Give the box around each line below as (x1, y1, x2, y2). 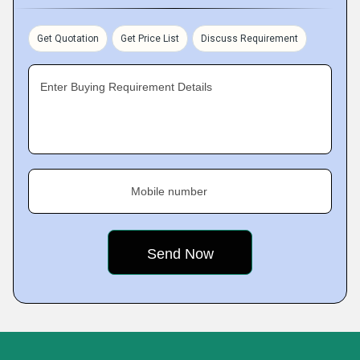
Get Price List (121, 33, 179, 44)
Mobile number (131, 185, 207, 198)
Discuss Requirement (201, 33, 298, 44)
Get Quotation (37, 33, 99, 44)
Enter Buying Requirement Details (40, 80, 212, 93)
